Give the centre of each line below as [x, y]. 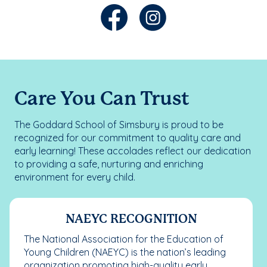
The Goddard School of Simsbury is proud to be [119, 125]
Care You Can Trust [102, 100]
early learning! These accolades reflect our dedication [133, 151]
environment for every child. [75, 177]
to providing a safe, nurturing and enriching [109, 164]
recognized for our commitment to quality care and [128, 138]
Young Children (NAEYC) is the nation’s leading [125, 252]
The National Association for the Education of [124, 239]
